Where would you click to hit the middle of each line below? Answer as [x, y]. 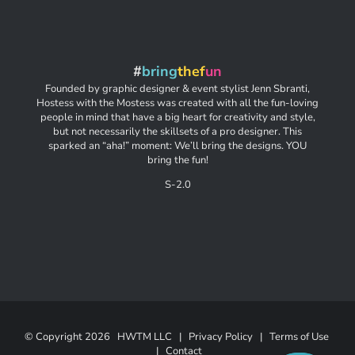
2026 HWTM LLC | [136, 337]
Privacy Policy [220, 337]
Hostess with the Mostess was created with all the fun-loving [177, 103]
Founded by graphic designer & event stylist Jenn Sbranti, [177, 89]
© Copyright [54, 337]
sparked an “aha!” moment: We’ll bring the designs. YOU [177, 146]
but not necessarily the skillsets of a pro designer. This [177, 132]
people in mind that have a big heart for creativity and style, [177, 117]
